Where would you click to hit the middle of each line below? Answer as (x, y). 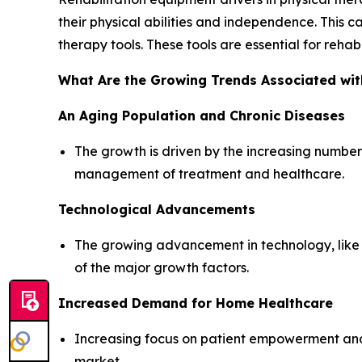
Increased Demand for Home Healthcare (196, 303)
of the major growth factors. (162, 268)
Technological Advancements (157, 210)
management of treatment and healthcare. (209, 174)
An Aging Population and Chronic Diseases (202, 116)
